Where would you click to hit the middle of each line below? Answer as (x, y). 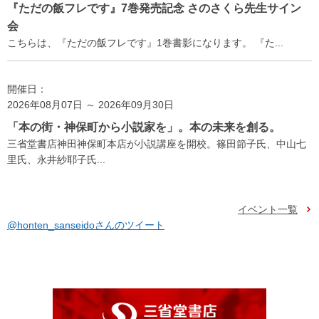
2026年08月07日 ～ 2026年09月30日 (90, 104)
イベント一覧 (268, 209)
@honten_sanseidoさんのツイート (86, 225)
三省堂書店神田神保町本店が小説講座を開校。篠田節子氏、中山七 (157, 143)
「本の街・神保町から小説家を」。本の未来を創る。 (144, 127)
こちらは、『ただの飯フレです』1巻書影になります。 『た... (145, 42)
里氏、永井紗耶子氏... (56, 159)
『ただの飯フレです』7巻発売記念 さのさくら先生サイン (154, 8)
